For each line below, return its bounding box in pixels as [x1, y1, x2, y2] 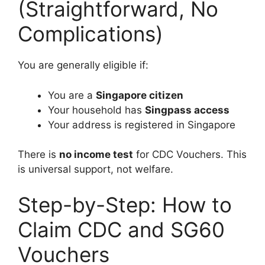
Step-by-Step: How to [18, 192, 232, 217]
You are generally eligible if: [18, 59, 148, 72]
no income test [59, 148, 133, 161]
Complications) [18, 21, 163, 47]
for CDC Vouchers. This [133, 148, 247, 161]
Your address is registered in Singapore [48, 118, 235, 131]
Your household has [48, 104, 145, 116]
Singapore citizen [96, 89, 183, 101]
